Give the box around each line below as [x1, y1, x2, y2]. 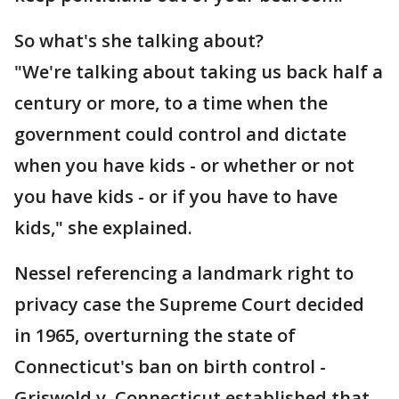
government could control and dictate [14, 122, 346, 146]
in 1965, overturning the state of [14, 323, 296, 347]
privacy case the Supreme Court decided [14, 292, 364, 316]
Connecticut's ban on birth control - [14, 354, 326, 379]
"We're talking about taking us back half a [14, 60, 383, 84]
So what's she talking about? [14, 28, 264, 53]
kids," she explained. [14, 216, 192, 240]
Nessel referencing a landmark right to [14, 261, 354, 285]
